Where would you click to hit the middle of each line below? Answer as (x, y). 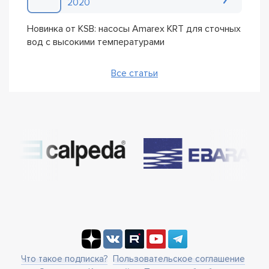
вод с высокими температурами (96, 42)
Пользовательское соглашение (179, 258)
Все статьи (134, 74)
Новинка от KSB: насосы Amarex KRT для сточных (134, 29)
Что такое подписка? (64, 258)
